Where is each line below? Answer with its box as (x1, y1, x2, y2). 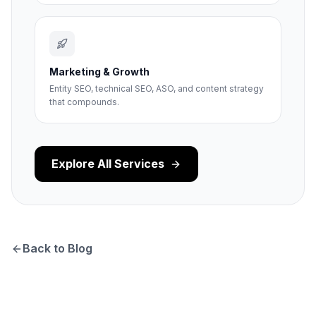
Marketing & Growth (49, 66, 150, 78)
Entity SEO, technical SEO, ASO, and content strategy (49, 83, 264, 94)
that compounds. (49, 97, 119, 107)
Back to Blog (23, 241, 92, 255)
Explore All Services (51, 157, 164, 171)
